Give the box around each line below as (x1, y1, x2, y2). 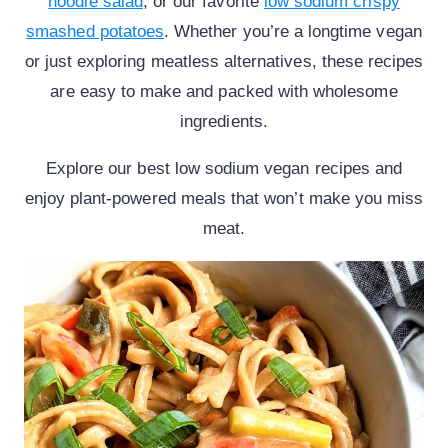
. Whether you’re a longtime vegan (164, 22, 422, 42)
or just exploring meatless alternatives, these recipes (24, 52, 424, 72)
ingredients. (180, 112, 268, 132)
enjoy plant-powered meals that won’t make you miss (24, 189, 424, 209)
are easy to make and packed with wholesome (50, 82, 398, 102)
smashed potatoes (26, 22, 165, 42)
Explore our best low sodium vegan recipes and (45, 159, 403, 179)
